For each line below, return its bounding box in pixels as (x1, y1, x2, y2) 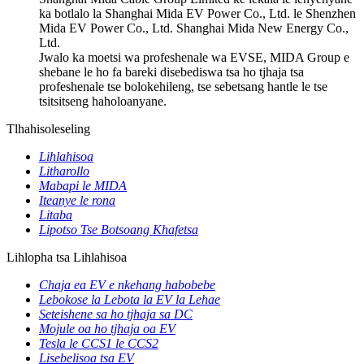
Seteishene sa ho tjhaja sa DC (39, 306, 193, 321)
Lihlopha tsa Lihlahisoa (6, 249, 127, 264)
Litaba (39, 207, 72, 222)
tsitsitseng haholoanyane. (39, 93, 167, 108)
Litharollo (39, 163, 89, 178)
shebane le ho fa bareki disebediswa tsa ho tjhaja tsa (39, 64, 304, 79)
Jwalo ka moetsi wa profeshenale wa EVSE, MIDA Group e (39, 50, 349, 64)
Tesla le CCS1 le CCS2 (39, 336, 158, 350)
